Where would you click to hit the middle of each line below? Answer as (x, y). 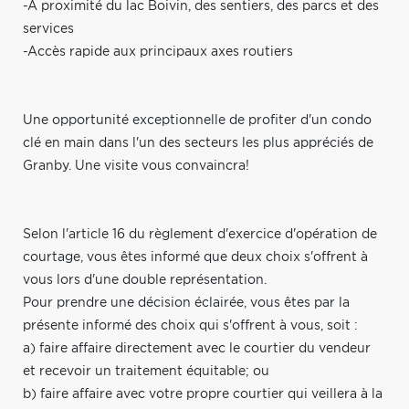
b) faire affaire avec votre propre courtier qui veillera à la (203, 394)
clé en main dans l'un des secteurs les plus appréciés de (198, 143)
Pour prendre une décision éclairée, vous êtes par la (186, 303)
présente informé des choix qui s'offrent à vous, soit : (190, 325)
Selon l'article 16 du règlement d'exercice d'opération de (200, 234)
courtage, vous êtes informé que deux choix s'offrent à (195, 257)
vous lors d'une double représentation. (145, 280)
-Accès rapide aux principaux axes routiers (158, 52)
